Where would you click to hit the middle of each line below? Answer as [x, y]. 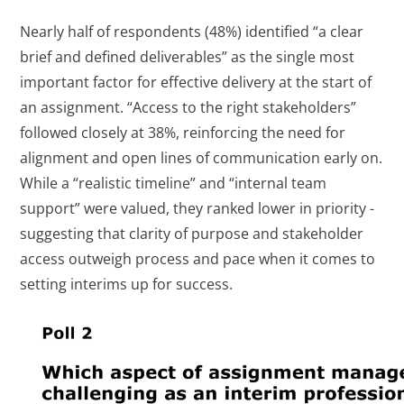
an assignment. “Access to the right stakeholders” [188, 107]
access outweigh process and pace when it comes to [198, 258]
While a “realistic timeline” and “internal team [174, 183]
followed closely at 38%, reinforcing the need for [183, 132]
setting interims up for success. [127, 284]
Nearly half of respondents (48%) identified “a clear [192, 31]
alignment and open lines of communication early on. [202, 157]
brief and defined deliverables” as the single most [188, 56]
